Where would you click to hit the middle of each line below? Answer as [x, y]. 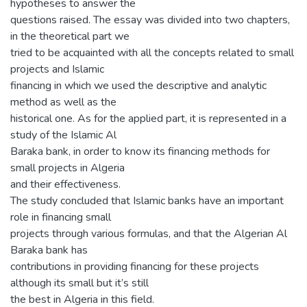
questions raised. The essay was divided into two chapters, [150, 20]
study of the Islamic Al [63, 135]
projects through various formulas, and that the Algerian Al [149, 233]
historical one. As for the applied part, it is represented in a [148, 118]
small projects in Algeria [67, 168]
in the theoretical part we [70, 36]
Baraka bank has [49, 250]
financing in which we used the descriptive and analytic [138, 85]
